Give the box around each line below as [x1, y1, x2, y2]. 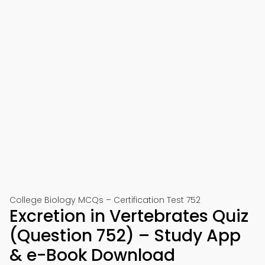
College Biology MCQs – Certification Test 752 [9, 194, 201, 206]
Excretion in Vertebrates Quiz [9, 205, 248, 228]
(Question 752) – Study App [9, 224, 241, 247]
